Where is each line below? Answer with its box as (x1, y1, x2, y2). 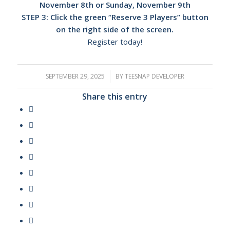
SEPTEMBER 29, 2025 (45, 71, 105, 81)
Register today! (87, 36, 143, 47)
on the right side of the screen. (56, 24, 174, 34)
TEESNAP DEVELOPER (124, 71, 184, 81)
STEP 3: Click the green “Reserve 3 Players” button (21, 11, 208, 22)
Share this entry (82, 90, 148, 102)
